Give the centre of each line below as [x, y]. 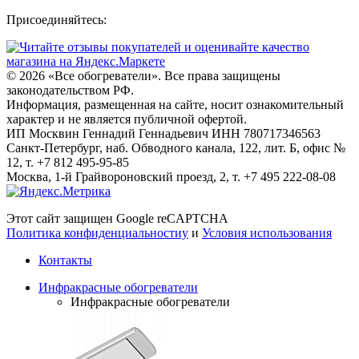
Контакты [65, 260]
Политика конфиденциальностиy [97, 233]
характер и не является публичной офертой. [127, 119]
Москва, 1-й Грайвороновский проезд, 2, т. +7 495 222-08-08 [171, 177]
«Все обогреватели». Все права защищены [164, 76]
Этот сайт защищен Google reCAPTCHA [117, 219]
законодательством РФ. [70, 91]
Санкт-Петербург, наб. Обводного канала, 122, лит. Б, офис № [176, 148]
